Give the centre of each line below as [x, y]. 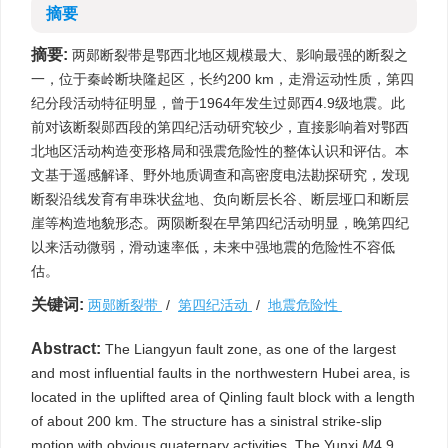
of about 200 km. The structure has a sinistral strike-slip [206, 421]
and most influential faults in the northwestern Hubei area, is [220, 373]
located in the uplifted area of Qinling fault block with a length [223, 397]
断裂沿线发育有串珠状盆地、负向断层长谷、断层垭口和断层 [220, 199]
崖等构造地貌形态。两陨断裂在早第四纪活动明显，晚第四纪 [220, 223]
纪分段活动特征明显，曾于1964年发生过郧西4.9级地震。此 [218, 103]
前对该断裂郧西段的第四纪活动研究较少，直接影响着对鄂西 [220, 127]
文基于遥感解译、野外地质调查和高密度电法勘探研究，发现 [220, 175]
